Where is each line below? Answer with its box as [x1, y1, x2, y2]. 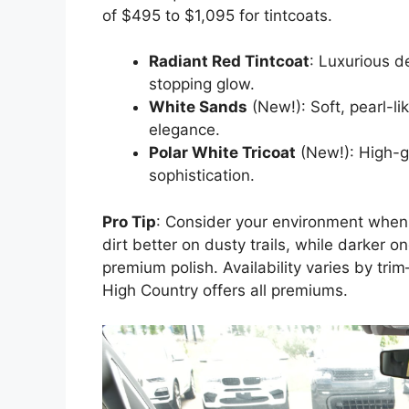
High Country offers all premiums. [102, 280, 348, 299]
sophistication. [149, 166, 255, 185]
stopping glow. [149, 75, 255, 94]
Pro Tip [102, 212, 156, 231]
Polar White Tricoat [149, 143, 296, 163]
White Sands [149, 98, 247, 117]
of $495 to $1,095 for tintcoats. [102, 5, 332, 25]
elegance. [149, 121, 220, 140]
